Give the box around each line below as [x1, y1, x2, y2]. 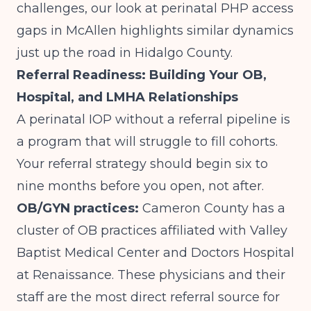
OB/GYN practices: [17, 201, 139, 216]
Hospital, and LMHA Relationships [17, 90, 238, 105]
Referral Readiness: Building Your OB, [17, 67, 267, 83]
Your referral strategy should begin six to [17, 156, 268, 171]
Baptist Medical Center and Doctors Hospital [17, 245, 294, 260]
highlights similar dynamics [117, 23, 294, 38]
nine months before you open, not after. [17, 178, 264, 194]
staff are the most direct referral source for [17, 289, 280, 305]
